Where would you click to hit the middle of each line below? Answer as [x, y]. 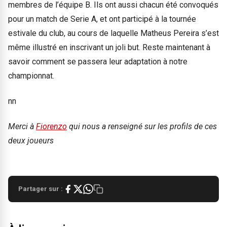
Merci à [22, 127]
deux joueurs [31, 141]
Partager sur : [41, 188]
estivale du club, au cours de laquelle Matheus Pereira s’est [113, 33]
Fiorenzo [51, 127]
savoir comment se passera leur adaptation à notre [98, 61]
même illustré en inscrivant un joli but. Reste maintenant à [109, 47]
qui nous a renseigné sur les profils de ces [142, 127]
